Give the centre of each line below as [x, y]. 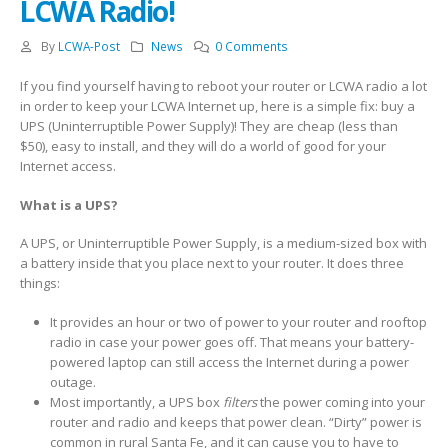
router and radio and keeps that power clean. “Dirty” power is [235, 421]
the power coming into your [340, 401]
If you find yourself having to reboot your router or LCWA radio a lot [223, 86]
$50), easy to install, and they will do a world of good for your [203, 146]
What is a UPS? [69, 204]
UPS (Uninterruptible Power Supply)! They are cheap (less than [209, 126]
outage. [72, 381]
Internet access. [71, 166]
